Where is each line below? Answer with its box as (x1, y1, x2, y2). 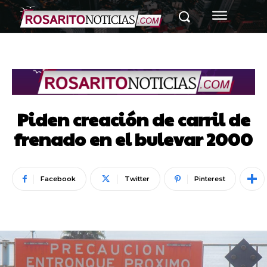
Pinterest (194, 175, 225, 184)
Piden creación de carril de (17, 107, 250, 132)
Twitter (125, 175, 150, 184)
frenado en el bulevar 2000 (14, 126, 253, 151)
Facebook (41, 175, 76, 184)
